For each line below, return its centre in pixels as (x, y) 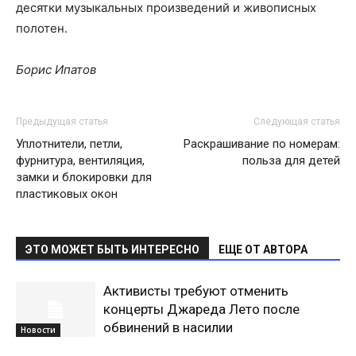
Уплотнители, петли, (69, 144)
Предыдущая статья (62, 122)
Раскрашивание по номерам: (262, 144)
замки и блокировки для (84, 177)
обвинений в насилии (168, 327)
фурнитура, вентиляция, (80, 161)
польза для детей (291, 161)
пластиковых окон (67, 194)
